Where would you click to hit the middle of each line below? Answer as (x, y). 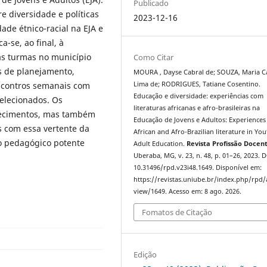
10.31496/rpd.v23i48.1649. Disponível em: (198, 167)
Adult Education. (160, 143)
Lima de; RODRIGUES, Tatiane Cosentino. (197, 84)
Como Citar (154, 57)
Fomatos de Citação (177, 212)
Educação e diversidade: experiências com (199, 96)
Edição (145, 255)
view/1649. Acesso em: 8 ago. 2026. (188, 191)
